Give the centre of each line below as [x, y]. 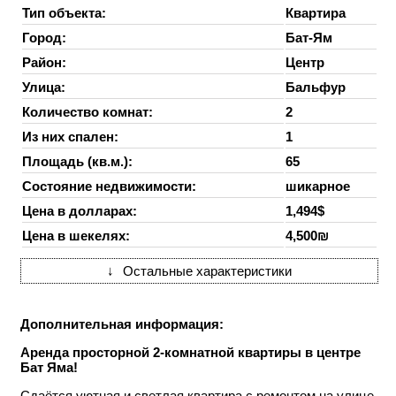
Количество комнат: [88, 112]
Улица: [44, 88]
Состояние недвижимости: [109, 187]
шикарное [318, 187]
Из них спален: [70, 137]
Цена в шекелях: [76, 236]
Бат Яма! [49, 368]
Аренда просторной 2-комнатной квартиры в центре [190, 353]
